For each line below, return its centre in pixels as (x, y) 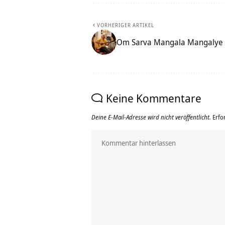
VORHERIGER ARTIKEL (126, 25)
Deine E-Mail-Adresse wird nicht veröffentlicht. (151, 118)
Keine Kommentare (154, 98)
